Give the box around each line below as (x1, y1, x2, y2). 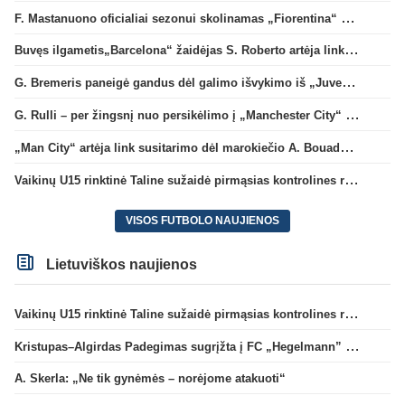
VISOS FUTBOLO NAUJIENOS (126, 214, 279, 228)
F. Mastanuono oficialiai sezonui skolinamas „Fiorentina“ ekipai (341, 9, 355, 25)
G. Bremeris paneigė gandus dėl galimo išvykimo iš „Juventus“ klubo (342, 74, 356, 90)
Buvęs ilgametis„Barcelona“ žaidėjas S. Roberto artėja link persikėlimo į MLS (344, 42, 359, 58)
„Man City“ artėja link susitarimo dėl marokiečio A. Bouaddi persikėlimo (340, 138, 354, 155)
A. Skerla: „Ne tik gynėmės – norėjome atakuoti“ (14, 372, 286, 386)
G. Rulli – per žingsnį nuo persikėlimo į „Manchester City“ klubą (345, 107, 360, 122)
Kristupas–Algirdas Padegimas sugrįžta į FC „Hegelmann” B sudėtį (345, 337, 360, 353)
